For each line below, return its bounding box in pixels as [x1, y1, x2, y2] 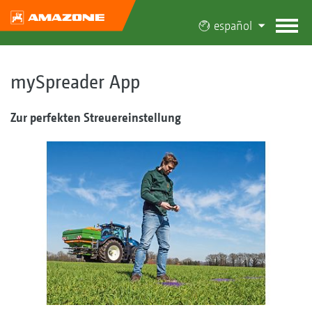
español [213, 18, 252, 33]
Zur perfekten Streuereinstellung [10, 109, 181, 125]
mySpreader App [10, 70, 140, 93]
